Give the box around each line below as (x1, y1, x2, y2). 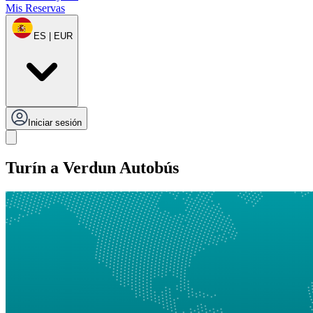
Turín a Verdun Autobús (6, 159, 179, 177)
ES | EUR (34, 31, 73, 42)
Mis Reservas (6, 2, 65, 15)
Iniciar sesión (28, 117, 82, 129)
